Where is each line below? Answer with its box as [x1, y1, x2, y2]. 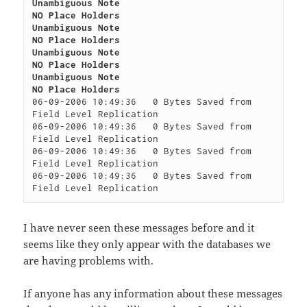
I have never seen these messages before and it [23, 221, 255, 235]
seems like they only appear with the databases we [23, 237, 271, 251]
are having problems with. [23, 254, 154, 268]
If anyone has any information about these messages [23, 286, 283, 301]
